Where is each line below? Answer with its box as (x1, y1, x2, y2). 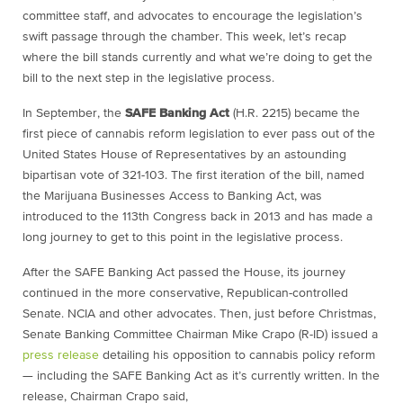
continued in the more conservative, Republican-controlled (22, 287, 348, 300)
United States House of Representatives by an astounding (22, 148, 346, 162)
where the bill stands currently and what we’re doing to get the (22, 51, 372, 65)
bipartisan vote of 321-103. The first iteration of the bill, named (22, 169, 364, 183)
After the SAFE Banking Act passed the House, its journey (22, 266, 345, 280)
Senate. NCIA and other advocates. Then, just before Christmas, (22, 308, 376, 321)
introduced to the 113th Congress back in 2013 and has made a (22, 210, 372, 224)
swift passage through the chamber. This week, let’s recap (22, 31, 346, 44)
